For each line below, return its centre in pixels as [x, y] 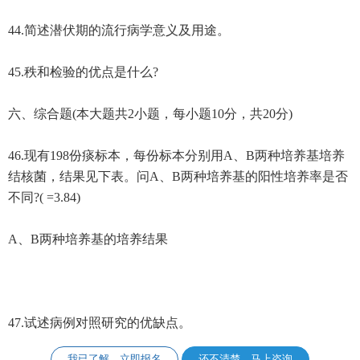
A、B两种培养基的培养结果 [88, 239]
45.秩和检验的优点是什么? [83, 72]
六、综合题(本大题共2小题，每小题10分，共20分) [150, 113]
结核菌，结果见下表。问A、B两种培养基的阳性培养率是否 [178, 176]
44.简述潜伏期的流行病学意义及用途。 [119, 30]
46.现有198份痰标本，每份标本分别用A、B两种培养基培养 [176, 155]
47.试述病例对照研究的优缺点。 [99, 322]
